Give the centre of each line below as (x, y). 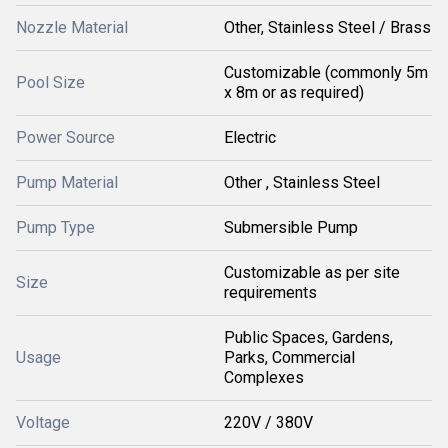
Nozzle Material (72, 27)
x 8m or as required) (294, 92)
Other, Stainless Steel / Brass (327, 27)
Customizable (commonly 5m (326, 72)
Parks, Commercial (289, 357)
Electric (250, 137)
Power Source (65, 137)
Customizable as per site (312, 272)
